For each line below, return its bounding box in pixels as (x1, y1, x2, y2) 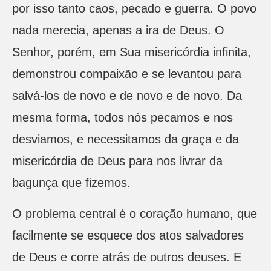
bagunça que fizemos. (12, 176, 131, 190)
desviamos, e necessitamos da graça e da (12, 132, 239, 146)
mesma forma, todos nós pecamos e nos (12, 111, 233, 125)
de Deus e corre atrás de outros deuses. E (12, 250, 241, 264)
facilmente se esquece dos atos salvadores (12, 228, 244, 242)
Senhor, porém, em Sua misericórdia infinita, (12, 45, 251, 59)
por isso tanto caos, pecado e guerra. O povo (12, 2, 256, 16)
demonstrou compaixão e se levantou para (12, 67, 241, 81)
